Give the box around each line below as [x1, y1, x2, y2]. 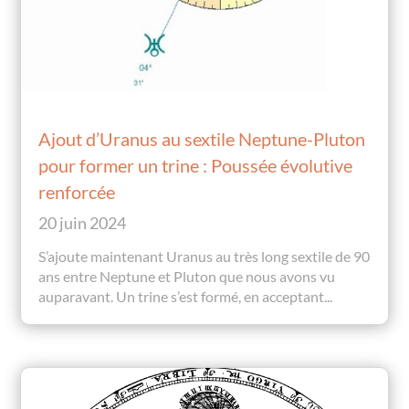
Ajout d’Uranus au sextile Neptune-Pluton [38, 127, 366, 150]
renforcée [38, 180, 116, 203]
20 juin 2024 [38, 212, 127, 233]
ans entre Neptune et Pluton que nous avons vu [38, 267, 336, 285]
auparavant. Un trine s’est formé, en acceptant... [38, 287, 333, 305]
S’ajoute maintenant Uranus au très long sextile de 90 [38, 246, 371, 265]
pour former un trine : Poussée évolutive [38, 153, 353, 176]
